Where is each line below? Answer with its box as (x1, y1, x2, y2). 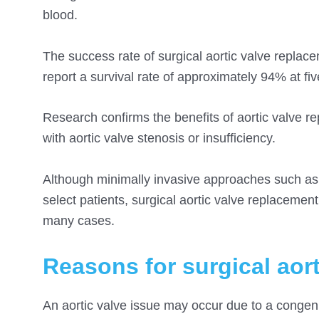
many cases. (43, 214, 115, 229)
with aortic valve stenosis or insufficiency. (43, 131, 276, 146)
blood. (43, 7, 78, 22)
